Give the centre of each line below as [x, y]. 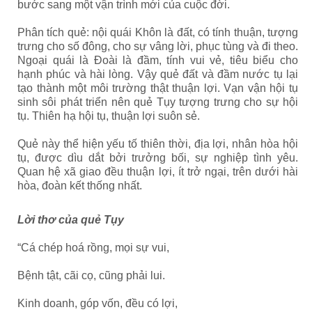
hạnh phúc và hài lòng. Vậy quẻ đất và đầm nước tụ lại [158, 74]
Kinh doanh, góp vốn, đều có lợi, [97, 303]
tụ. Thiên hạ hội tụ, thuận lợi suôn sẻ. [109, 116]
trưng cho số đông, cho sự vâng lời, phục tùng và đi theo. [158, 46]
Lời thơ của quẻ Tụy [71, 220]
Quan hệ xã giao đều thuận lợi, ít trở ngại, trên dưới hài [158, 172]
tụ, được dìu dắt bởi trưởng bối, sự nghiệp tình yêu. [158, 158]
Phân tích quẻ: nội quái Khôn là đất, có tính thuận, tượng [158, 32]
